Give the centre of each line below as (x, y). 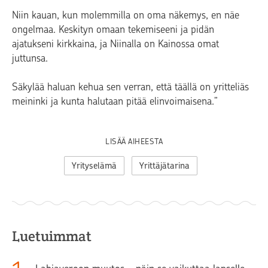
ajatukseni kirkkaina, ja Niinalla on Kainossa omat (115, 44)
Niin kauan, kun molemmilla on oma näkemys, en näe (126, 15)
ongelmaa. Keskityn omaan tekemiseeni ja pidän (113, 30)
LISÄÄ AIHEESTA (134, 142)
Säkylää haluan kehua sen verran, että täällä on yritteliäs (130, 87)
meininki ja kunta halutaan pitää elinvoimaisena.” (115, 101)
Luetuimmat (52, 236)
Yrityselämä (94, 166)
